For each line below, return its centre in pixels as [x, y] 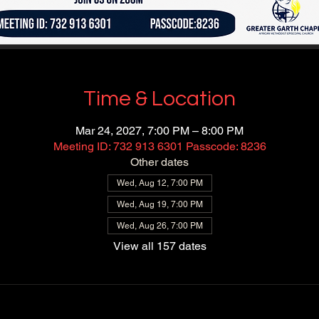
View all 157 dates [159, 246]
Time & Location [159, 99]
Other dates [159, 162]
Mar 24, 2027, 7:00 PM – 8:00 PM [159, 131]
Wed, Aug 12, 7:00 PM [159, 183]
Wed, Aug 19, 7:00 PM [159, 204]
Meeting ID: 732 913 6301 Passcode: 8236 [159, 146]
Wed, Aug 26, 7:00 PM [159, 226]
